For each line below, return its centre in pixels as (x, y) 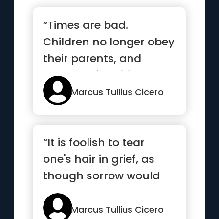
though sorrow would (102, 176)
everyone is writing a (99, 75)
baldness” (71, 209)
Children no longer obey (109, 42)
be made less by (88, 192)
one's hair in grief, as (99, 159)
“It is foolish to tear (94, 142)
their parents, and (92, 58)
